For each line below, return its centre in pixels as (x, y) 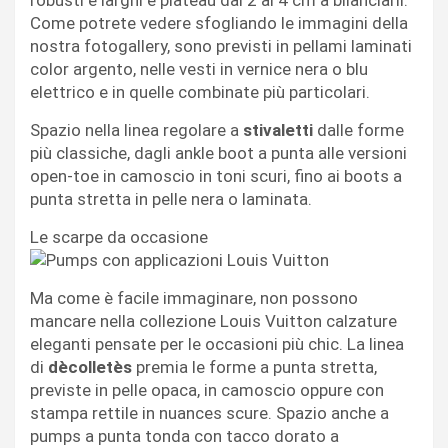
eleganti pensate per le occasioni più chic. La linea (217, 343)
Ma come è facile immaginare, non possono (194, 297)
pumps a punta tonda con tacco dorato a (184, 435)
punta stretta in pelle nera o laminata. (171, 198)
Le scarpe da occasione (119, 236)
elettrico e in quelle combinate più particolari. (200, 91)
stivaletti (280, 129)
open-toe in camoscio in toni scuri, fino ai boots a (216, 175)
